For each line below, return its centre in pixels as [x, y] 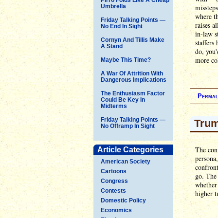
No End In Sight [122, 26]
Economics [116, 210]
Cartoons [114, 171]
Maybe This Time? [126, 60]
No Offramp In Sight [128, 126]
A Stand [112, 46]
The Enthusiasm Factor [133, 93]
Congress [114, 181]
